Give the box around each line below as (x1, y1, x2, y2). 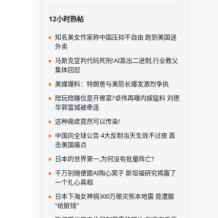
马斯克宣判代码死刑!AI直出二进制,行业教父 (55, 56, 178, 65)
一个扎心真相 (55, 178, 93, 186)
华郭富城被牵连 (55, 103, 99, 111)
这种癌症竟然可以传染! (55, 117, 120, 126)
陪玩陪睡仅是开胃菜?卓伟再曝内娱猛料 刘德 (55, 93, 180, 102)
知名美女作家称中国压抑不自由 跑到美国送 (55, 33, 177, 41)
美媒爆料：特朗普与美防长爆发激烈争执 (55, 79, 169, 88)
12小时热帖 (49, 14, 84, 23)
